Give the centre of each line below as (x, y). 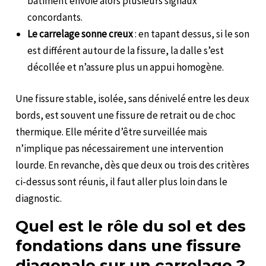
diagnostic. (39, 199)
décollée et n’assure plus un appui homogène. (126, 67)
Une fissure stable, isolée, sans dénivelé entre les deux (133, 99)
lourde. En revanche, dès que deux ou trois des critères (133, 165)
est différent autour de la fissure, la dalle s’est (126, 50)
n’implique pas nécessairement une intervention (120, 149)
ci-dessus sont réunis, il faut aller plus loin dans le (122, 182)
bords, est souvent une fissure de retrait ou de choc (126, 115)
